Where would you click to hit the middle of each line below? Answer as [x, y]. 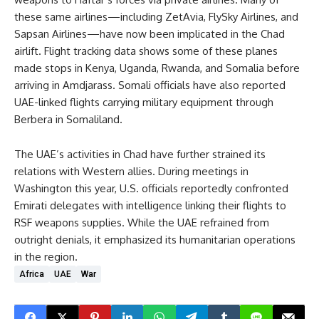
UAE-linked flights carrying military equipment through [144, 103]
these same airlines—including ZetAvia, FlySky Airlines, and [156, 17]
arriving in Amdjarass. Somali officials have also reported [150, 85]
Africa [32, 274]
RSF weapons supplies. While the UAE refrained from [142, 223]
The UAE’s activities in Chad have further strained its [140, 155]
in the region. [46, 257]
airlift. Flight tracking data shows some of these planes [146, 51]
